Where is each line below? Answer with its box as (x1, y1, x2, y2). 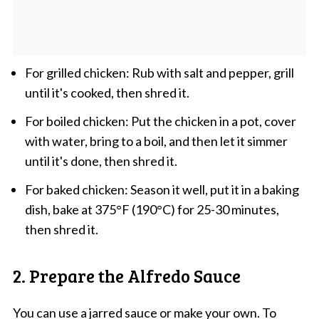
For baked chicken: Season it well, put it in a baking (24, 181, 299, 197)
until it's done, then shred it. (24, 152, 177, 169)
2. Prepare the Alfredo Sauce (12, 263, 241, 288)
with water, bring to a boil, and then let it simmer (24, 132, 288, 149)
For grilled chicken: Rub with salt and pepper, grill (24, 64, 294, 80)
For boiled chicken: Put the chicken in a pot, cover (24, 113, 296, 129)
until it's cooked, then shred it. (24, 84, 189, 100)
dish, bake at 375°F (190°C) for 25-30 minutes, (24, 201, 279, 217)
